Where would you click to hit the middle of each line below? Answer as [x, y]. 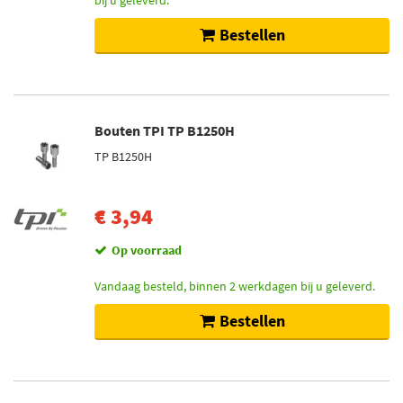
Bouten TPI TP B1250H [165, 130]
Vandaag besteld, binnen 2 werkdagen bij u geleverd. [235, 286]
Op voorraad [147, 250]
